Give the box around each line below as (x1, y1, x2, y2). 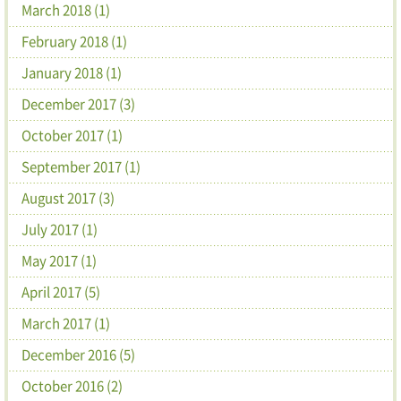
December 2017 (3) (21, 93, 135, 114)
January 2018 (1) (21, 62, 122, 82)
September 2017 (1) (21, 156, 141, 176)
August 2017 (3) (21, 187, 115, 208)
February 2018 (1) (21, 30, 127, 51)
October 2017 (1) (21, 124, 123, 145)
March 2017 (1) (21, 312, 110, 333)
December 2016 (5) (21, 344, 135, 364)
